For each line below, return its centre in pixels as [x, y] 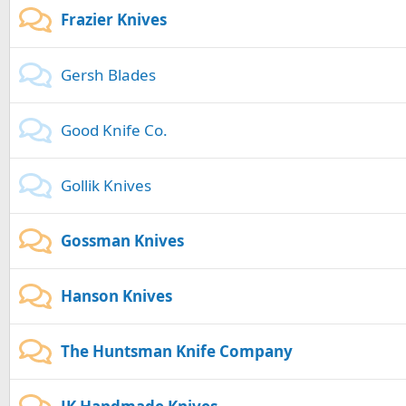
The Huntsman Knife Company [177, 352]
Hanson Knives [116, 296]
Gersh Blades [108, 75]
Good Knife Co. [114, 130]
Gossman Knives [122, 241]
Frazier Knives [114, 20]
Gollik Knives [106, 186]
